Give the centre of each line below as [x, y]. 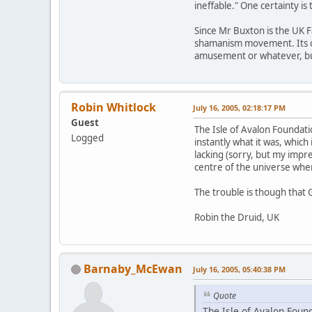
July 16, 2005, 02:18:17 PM [239, 107]
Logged [87, 138]
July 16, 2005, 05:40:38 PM [239, 269]
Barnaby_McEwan [133, 268]
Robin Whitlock [114, 107]
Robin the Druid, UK [237, 217]
